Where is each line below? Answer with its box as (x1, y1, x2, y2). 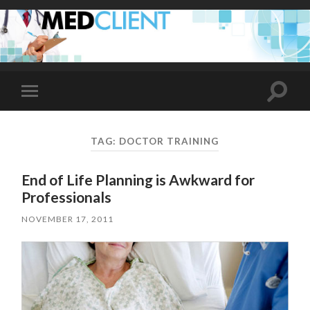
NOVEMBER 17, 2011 (21, 214, 114, 225)
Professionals (21, 188, 112, 206)
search (276, 100, 308, 113)
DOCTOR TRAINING (119, 135, 219, 147)
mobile (32, 106, 66, 119)
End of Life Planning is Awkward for (21, 171, 255, 189)
